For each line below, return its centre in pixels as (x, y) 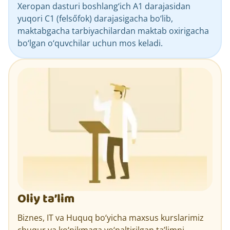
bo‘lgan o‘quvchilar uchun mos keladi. (90, 43)
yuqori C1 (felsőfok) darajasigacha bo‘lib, (95, 18)
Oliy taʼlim (46, 199)
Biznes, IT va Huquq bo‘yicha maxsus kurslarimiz (111, 217)
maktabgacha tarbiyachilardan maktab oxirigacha (113, 31)
